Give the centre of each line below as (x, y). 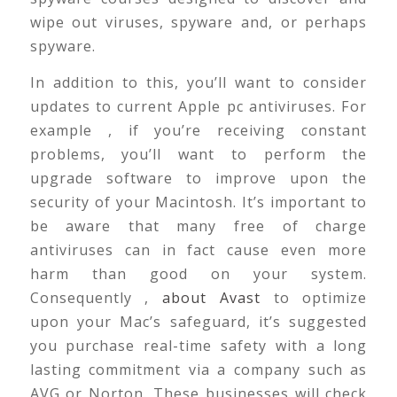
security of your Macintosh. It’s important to (198, 202)
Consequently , (96, 298)
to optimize (314, 298)
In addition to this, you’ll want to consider (198, 83)
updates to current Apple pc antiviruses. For (198, 107)
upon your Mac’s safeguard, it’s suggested (198, 322)
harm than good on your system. (198, 274)
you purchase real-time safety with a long (198, 346)
